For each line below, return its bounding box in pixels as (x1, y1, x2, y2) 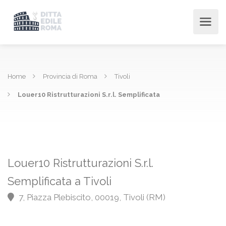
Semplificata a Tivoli (8, 175, 111, 188)
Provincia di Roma (43, 73, 97, 80)
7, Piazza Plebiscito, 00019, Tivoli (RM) (17, 192, 165, 202)
